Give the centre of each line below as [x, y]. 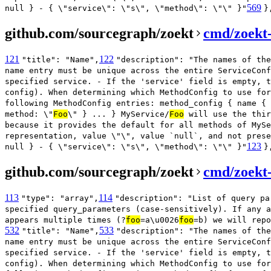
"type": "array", [60, 198]
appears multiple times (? [65, 220]
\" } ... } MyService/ [119, 114]
